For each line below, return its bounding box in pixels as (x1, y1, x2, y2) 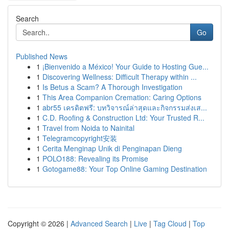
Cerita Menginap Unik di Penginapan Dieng (42, 143, 182, 153)
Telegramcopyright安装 (42, 133, 117, 143)
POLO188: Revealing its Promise (42, 153, 148, 164)
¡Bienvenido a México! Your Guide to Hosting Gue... (42, 61, 209, 72)
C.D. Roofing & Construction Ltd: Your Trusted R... (42, 112, 204, 123)
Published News (16, 51, 67, 61)
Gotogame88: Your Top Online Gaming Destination (42, 164, 207, 174)
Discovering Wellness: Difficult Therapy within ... (42, 72, 197, 82)
